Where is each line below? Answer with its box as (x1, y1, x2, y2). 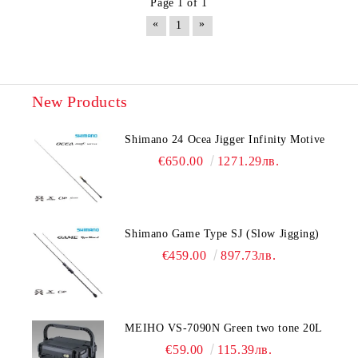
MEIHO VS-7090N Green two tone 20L (125, 321, 323, 334)
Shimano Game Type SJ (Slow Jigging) (125, 227, 320, 240)
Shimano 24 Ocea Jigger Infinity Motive (125, 133, 325, 145)
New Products (32, 92, 128, 110)
